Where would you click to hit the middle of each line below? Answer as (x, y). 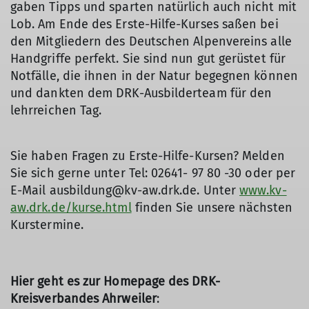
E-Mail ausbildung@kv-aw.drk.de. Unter (125, 190)
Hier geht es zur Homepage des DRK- (115, 281)
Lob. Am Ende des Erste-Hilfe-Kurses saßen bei (144, 24)
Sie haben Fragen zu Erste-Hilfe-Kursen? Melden (148, 156)
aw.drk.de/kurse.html (71, 208)
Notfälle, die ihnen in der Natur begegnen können (154, 76)
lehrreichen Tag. (56, 110)
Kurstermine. (47, 225)
